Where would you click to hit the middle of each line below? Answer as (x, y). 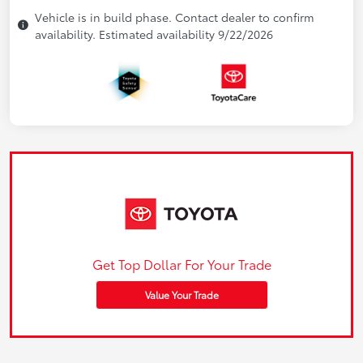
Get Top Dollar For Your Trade (181, 264)
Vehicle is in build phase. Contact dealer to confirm (175, 17)
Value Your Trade (181, 295)
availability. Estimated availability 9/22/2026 (154, 34)
